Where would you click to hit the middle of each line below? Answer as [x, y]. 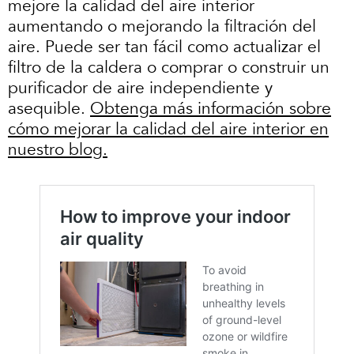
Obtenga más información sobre [211, 108]
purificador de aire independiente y [140, 88]
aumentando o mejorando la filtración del [162, 26]
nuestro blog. [58, 149]
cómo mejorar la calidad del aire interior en [168, 129]
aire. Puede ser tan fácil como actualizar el [164, 47]
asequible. [49, 108]
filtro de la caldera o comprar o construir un [169, 67]
